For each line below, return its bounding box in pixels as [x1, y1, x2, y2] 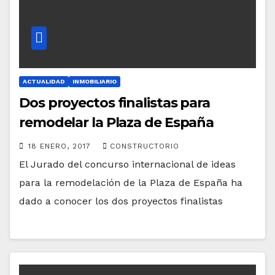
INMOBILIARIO [72, 78, 117, 85]
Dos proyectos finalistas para [19, 95, 211, 112]
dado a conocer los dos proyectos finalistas [19, 195, 223, 207]
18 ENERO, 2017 [28, 142, 94, 151]
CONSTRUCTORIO [110, 142, 179, 151]
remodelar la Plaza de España [19, 114, 214, 131]
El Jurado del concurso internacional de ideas [19, 158, 236, 171]
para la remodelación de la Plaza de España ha [19, 177, 242, 189]
